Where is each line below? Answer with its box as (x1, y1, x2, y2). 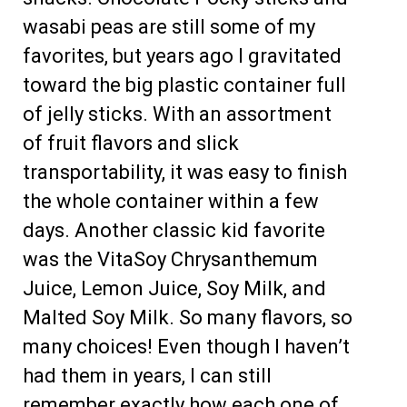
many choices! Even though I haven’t (23, 334, 350, 358)
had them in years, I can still (23, 363, 272, 387)
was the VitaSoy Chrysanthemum (23, 247, 318, 271)
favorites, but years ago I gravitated (23, 44, 342, 67)
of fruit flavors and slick (23, 131, 239, 154)
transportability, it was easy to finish (23, 160, 347, 184)
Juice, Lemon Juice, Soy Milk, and (23, 276, 326, 300)
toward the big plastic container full (23, 73, 346, 96)
